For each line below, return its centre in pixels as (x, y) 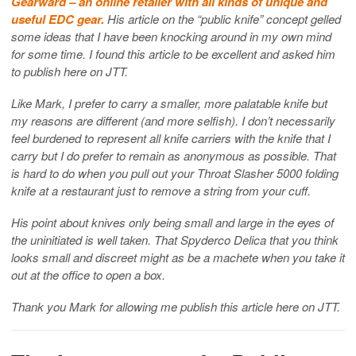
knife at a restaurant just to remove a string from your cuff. (161, 190)
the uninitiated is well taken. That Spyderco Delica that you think (175, 239)
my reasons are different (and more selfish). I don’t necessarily (173, 120)
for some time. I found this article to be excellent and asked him (173, 53)
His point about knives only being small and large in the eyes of (172, 222)
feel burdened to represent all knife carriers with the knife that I (171, 137)
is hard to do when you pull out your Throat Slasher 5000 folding (175, 172)
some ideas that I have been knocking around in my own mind (171, 36)
